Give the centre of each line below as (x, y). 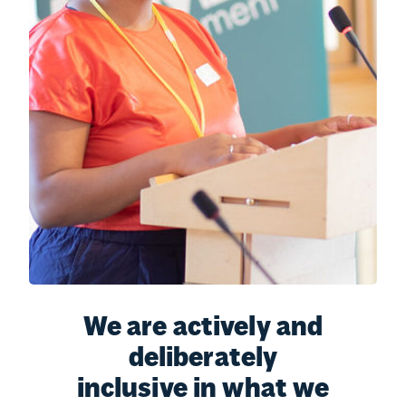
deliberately (203, 359)
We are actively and (203, 328)
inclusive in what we (203, 390)
